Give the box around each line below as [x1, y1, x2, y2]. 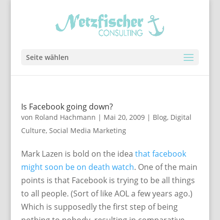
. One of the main [134, 162, 197, 172]
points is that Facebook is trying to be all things [21, 175, 195, 186]
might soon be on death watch [21, 162, 134, 172]
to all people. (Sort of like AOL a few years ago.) [21, 188, 192, 199]
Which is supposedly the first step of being [21, 201, 178, 212]
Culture [21, 126, 46, 135]
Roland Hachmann [34, 112, 96, 122]
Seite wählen [26, 53, 69, 62]
